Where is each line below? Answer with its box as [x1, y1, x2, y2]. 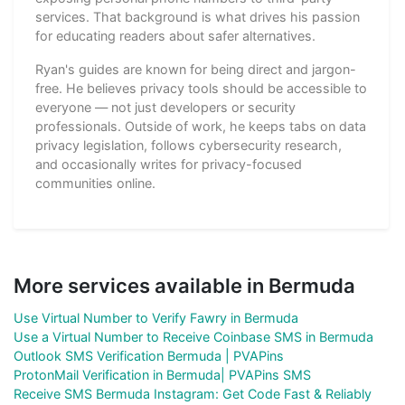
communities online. [35, 174, 155, 191]
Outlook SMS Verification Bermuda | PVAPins [14, 347, 284, 363]
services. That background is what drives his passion [35, 8, 360, 24]
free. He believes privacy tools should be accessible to [35, 80, 367, 96]
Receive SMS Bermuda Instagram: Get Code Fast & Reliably [14, 385, 372, 401]
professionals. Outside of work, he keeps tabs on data [35, 118, 366, 134]
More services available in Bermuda [14, 273, 355, 297]
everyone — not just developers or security [35, 99, 296, 115]
